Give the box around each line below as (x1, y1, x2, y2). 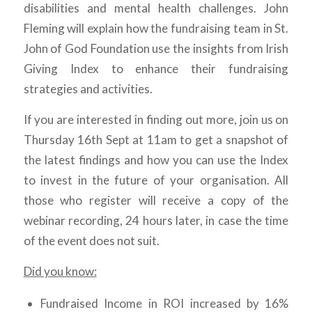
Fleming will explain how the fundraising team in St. (23, 21, 289, 36)
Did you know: (23, 263, 97, 279)
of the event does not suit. (23, 233, 159, 248)
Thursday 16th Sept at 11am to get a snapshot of (23, 132, 289, 147)
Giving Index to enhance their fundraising (23, 61, 289, 77)
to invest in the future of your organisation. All (23, 172, 289, 187)
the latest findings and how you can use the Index (23, 152, 289, 167)
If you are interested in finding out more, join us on (23, 111, 289, 127)
